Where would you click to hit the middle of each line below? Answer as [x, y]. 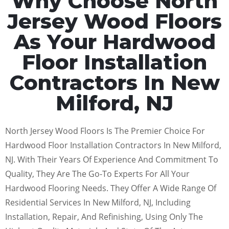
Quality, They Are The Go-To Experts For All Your [97, 174]
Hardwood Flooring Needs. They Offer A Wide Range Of [111, 188]
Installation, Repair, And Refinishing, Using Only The [104, 216]
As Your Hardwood [114, 41]
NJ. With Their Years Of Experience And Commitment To [112, 159]
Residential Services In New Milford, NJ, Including [98, 202]
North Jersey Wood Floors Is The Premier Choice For [105, 131]
